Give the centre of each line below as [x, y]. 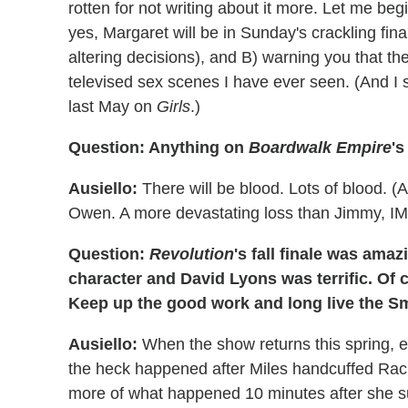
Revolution [192, 255]
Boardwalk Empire [320, 148]
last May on [112, 107]
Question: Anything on [158, 148]
